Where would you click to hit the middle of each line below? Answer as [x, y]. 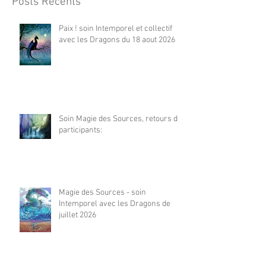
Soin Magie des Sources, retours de [120, 119]
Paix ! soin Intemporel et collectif [115, 28]
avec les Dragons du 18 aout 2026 [117, 40]
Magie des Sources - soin [102, 192]
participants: [80, 130]
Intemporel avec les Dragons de [115, 204]
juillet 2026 [77, 215]
